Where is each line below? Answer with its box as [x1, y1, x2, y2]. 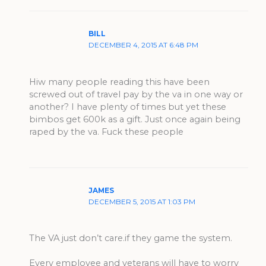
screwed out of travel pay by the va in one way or [29, 88, 243, 100]
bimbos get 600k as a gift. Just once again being [29, 113, 241, 125]
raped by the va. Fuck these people [29, 126, 184, 137]
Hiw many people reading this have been [29, 76, 210, 87]
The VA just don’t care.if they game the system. [29, 233, 233, 244]
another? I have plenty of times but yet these [29, 101, 227, 112]
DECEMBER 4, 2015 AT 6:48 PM [88, 41, 199, 50]
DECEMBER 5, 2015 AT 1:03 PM [88, 198, 196, 207]
